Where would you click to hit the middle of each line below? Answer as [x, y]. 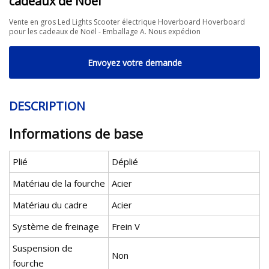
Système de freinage [56, 227]
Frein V [126, 227]
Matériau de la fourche [59, 183]
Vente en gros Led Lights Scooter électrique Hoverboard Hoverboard [127, 22]
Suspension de [43, 248]
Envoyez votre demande [134, 62]
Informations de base [76, 134]
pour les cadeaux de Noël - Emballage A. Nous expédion [105, 31]
